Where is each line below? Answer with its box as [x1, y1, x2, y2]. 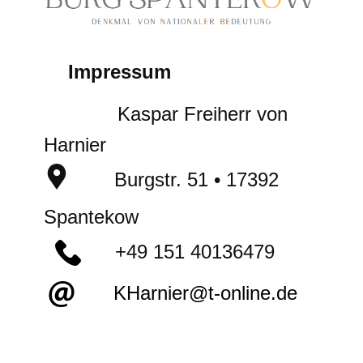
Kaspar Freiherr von [44, 103, 288, 125]
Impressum [68, 61, 171, 83]
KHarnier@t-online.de [85, 281, 297, 304]
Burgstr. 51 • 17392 [75, 168, 279, 190]
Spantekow [44, 206, 139, 228]
